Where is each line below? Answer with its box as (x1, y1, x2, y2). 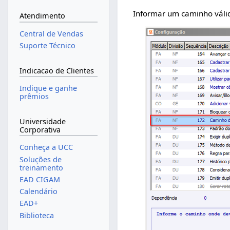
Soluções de (19, 154, 62, 164)
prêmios (19, 91, 49, 102)
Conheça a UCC (19, 142, 73, 152)
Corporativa (19, 124, 61, 135)
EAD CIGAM (19, 174, 60, 184)
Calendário (19, 186, 57, 197)
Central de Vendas (19, 29, 83, 39)
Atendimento (19, 11, 65, 21)
